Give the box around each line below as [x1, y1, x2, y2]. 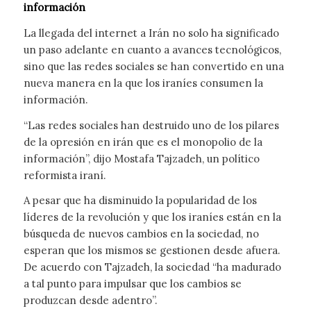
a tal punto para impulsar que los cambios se [23, 277, 242, 291]
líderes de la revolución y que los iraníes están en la [23, 210, 281, 224]
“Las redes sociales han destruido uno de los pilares [23, 118, 279, 132]
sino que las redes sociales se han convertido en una [23, 59, 284, 73]
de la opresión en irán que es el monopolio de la [23, 135, 262, 149]
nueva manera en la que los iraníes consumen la [23, 76, 263, 90]
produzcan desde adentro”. [23, 294, 158, 308]
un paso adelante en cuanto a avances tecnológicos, [23, 42, 281, 56]
